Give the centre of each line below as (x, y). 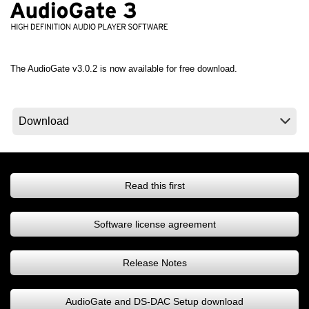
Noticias (66, 8)
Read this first (154, 186)
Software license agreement (154, 225)
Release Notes (154, 263)
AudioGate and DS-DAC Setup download (154, 302)
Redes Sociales (82, 63)
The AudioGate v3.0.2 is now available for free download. (124, 69)
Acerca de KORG (88, 112)
